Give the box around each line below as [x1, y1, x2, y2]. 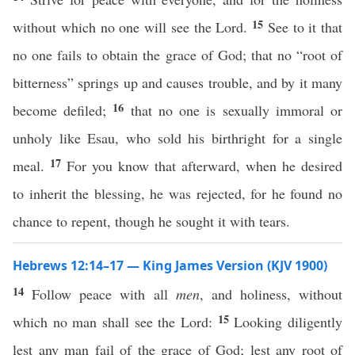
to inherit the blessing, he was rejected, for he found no [13, 184, 342, 203]
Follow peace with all [32, 284, 176, 303]
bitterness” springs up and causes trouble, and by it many [13, 73, 342, 92]
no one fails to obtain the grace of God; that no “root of [13, 45, 342, 64]
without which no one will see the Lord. [13, 17, 252, 36]
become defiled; [13, 101, 113, 120]
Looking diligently [234, 312, 343, 331]
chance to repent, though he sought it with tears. [13, 212, 290, 231]
